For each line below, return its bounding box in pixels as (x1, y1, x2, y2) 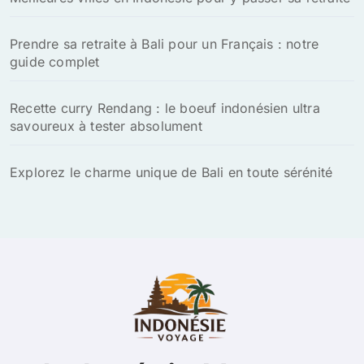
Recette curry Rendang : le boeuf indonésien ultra (10, 99, 320, 116)
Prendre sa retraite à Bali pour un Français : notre (10, 35, 319, 52)
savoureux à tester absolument (10, 117, 202, 134)
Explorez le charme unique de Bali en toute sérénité (10, 163, 333, 180)
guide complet (10, 53, 100, 70)
